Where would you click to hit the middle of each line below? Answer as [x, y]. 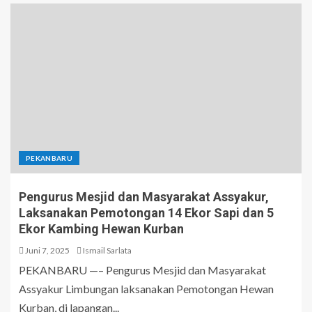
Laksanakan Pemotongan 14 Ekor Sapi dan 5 [146, 213]
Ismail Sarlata [107, 251]
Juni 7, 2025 [47, 251]
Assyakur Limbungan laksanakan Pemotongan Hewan [146, 289]
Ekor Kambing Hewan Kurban [101, 229]
